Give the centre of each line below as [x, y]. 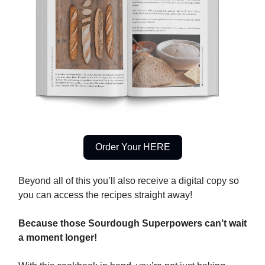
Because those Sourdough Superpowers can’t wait [132, 223]
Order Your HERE [132, 147]
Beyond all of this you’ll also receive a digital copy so [129, 180]
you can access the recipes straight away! [105, 195]
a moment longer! [58, 237]
